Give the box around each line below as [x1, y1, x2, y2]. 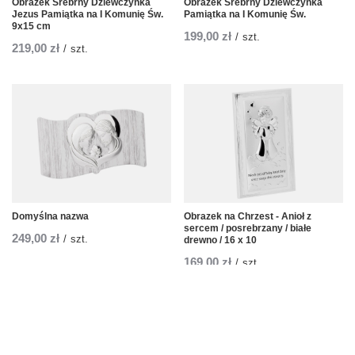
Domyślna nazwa [12, 211, 89, 223]
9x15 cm [12, 21, 51, 32]
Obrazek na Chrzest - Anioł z [184, 211, 311, 223]
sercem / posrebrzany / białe [184, 223, 311, 235]
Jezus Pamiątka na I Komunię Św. [12, 9, 163, 21]
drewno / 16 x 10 [184, 235, 257, 246]
